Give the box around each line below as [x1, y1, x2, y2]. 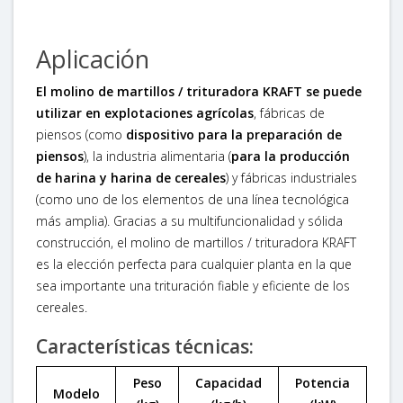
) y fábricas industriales [226, 168, 357, 186]
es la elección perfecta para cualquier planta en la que [36, 255, 352, 273]
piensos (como [36, 125, 126, 143]
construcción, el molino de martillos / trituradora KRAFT [36, 233, 356, 251]
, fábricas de [254, 103, 325, 121]
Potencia [295, 373, 350, 391]
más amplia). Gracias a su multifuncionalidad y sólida [36, 211, 343, 229]
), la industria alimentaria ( [84, 147, 231, 165]
